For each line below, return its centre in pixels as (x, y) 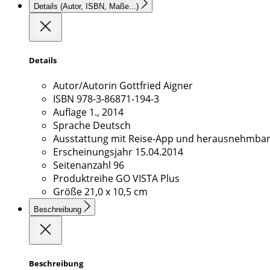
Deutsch (112, 126)
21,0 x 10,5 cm (116, 192)
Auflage (70, 112)
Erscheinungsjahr (93, 152)
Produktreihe (83, 179)
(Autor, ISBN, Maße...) (99, 6)
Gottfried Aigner (156, 86)
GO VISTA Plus (148, 179)
